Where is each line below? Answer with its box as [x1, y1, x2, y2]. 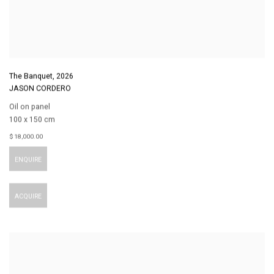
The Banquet [9, 72, 53, 81]
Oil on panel [9, 102, 50, 111]
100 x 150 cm [9, 115, 55, 124]
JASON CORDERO [9, 84, 71, 94]
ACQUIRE [15, 192, 42, 201]
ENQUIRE [15, 155, 42, 164]
